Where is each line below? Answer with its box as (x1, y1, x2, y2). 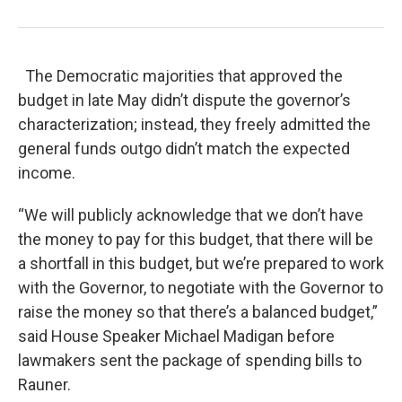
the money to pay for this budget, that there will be (18, 230, 373, 249)
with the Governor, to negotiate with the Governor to (18, 278, 383, 298)
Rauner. (18, 375, 71, 395)
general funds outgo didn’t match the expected (18, 139, 350, 159)
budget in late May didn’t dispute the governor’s (18, 91, 351, 110)
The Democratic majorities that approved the (18, 66, 343, 86)
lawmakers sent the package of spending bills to (18, 351, 362, 371)
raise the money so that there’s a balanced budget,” (18, 302, 378, 322)
